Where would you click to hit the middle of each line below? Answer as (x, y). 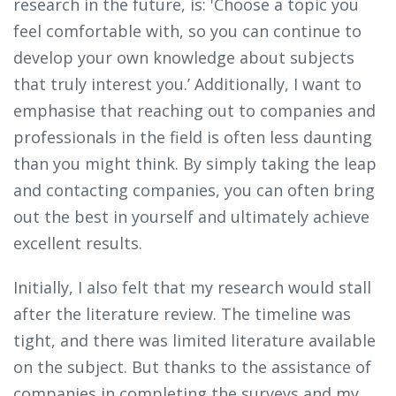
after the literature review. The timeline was (182, 314)
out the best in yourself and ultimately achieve (191, 217)
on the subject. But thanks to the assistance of (192, 367)
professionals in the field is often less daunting (193, 137)
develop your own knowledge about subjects (184, 58)
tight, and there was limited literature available (194, 341)
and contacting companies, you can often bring (194, 190)
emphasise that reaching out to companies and (194, 111)
